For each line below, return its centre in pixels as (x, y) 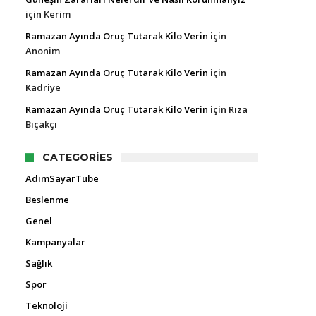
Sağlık (39, 263)
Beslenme (47, 200)
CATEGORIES (78, 157)
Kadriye (43, 87)
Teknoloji (47, 305)
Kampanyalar (55, 242)
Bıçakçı (41, 124)
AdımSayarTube (62, 178)
